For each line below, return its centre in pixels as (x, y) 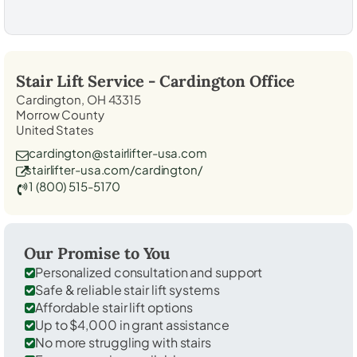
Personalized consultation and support (149, 272)
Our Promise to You (97, 253)
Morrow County (60, 114)
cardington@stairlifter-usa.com (118, 152)
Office (270, 80)
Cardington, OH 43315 (78, 99)
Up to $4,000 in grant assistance (132, 324)
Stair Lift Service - (88, 80)
